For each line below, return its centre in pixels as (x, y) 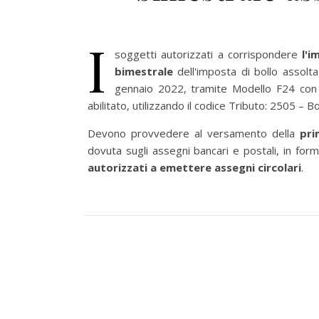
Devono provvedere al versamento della (194, 133)
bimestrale (146, 71)
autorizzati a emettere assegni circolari (194, 167)
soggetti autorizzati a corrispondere (209, 54)
